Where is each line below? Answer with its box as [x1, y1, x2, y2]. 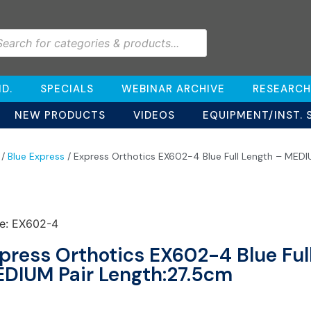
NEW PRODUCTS [14, 108, 106, 122]
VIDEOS [133, 108, 175, 122]
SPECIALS [40, 82, 94, 96]
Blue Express [8, 150, 65, 162]
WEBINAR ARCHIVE [121, 82, 225, 96]
